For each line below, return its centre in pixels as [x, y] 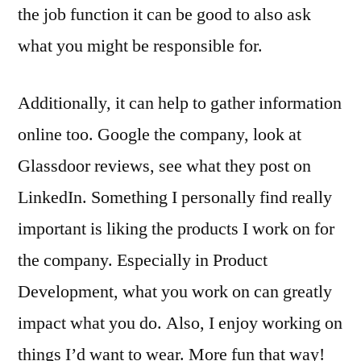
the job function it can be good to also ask [164, 14]
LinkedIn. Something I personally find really [175, 197]
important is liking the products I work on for [176, 228]
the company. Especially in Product [143, 260]
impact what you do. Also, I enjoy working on [180, 323]
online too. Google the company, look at [160, 134]
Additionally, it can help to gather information [180, 103]
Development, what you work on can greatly [175, 291]
